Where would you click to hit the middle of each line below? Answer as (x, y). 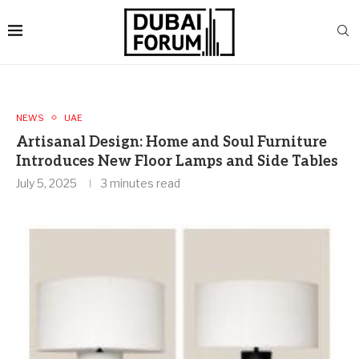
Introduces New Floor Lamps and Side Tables (177, 161)
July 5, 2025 (46, 183)
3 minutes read (141, 183)
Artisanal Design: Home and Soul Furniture (171, 142)
